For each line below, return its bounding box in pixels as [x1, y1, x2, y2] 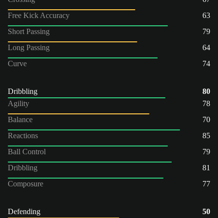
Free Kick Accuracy [8, 11, 70, 19]
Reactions [8, 131, 38, 140]
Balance [8, 115, 33, 124]
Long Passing [8, 43, 50, 52]
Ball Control [8, 147, 46, 156]
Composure [8, 179, 43, 188]
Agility [8, 99, 29, 108]
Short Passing [8, 27, 50, 36]
